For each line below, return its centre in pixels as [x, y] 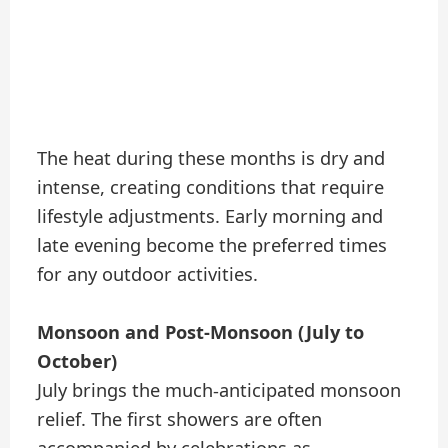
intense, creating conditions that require [211, 186]
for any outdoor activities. [148, 273]
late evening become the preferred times [212, 244]
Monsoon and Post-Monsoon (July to [201, 331]
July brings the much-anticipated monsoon [219, 389]
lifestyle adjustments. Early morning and [210, 215]
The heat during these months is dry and [211, 157]
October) [77, 360]
